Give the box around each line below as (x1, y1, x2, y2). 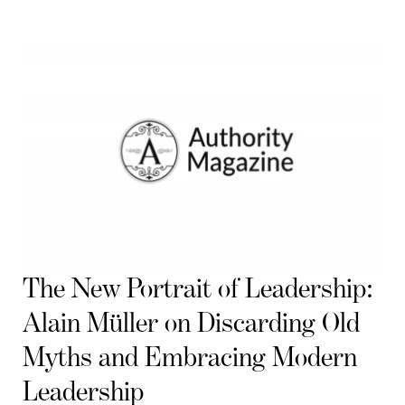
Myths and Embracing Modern (23, 344, 357, 373)
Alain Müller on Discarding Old (23, 309, 360, 339)
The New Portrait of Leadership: (23, 275, 373, 305)
